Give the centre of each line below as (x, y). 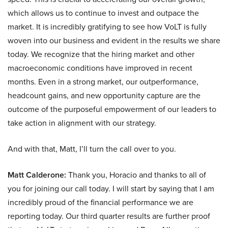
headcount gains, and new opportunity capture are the (104, 96)
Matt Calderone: (37, 175)
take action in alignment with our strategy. (82, 123)
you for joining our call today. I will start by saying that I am (111, 189)
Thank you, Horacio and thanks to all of (136, 175)
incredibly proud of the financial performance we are (101, 203)
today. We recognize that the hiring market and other (101, 54)
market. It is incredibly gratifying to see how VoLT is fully (107, 27)
